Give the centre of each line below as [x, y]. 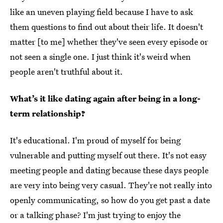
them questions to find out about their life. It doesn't [107, 27]
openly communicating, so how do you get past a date [110, 200]
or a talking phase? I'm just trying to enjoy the [95, 215]
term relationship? [48, 113]
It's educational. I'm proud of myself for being [95, 140]
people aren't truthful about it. [66, 72]
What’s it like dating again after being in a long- [105, 99]
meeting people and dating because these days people [109, 170]
